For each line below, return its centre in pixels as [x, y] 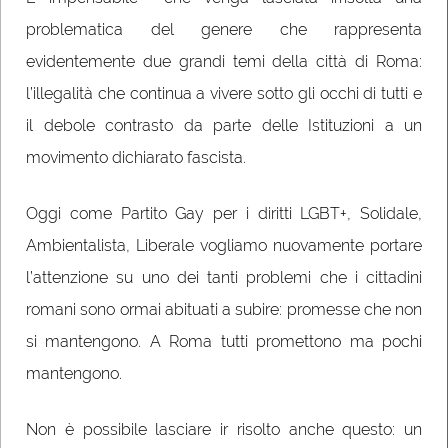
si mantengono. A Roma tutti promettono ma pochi [224, 341]
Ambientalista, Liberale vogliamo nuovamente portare [224, 245]
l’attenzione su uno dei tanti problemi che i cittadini [224, 277]
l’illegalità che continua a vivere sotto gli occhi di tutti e [224, 93]
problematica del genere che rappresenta [224, 29]
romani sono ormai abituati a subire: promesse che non [224, 309]
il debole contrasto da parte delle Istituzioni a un [224, 125]
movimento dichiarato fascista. [138, 157]
